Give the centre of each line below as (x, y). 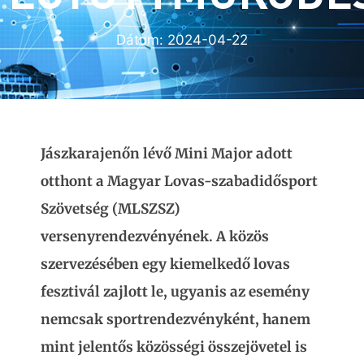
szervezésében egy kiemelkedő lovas (165, 264)
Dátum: (142, 40)
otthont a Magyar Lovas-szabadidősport (179, 181)
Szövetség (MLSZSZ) (110, 209)
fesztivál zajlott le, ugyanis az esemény (175, 292)
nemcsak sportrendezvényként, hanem (175, 319)
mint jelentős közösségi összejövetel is (174, 347)
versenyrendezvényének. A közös (155, 236)
